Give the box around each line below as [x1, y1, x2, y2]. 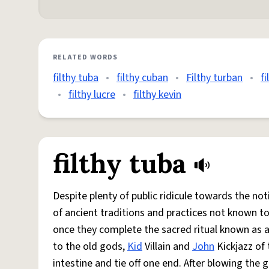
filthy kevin [133, 87, 181, 102]
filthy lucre [68, 87, 115, 102]
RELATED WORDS [53, 52, 118, 62]
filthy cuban [116, 70, 168, 85]
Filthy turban [186, 70, 243, 85]
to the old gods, [53, 239, 127, 254]
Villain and [142, 239, 192, 254]
